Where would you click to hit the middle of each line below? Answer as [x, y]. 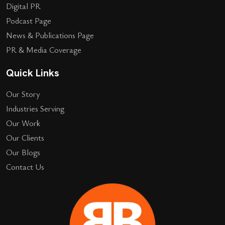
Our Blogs [23, 152]
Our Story [23, 94]
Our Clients [25, 137]
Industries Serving [35, 108]
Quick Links [33, 73]
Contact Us [25, 166]
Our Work [23, 123]
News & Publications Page [50, 35]
